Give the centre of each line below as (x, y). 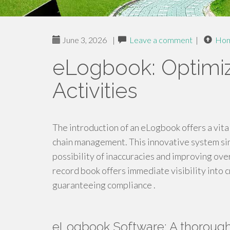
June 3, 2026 (84, 40)
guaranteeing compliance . (104, 185)
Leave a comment (161, 40)
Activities (95, 91)
